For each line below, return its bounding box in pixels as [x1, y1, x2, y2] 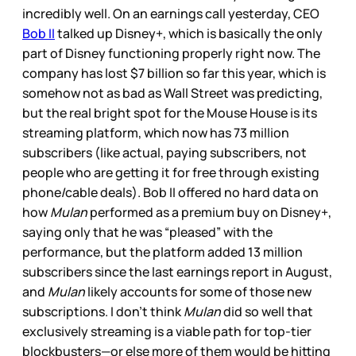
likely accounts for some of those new [85, 283, 311, 301]
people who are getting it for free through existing [22, 164, 319, 182]
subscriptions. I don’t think [22, 303, 184, 321]
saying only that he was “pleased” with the [22, 223, 273, 242]
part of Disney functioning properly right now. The [22, 44, 320, 63]
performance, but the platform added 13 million [22, 243, 303, 261]
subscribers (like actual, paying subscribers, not [22, 144, 307, 162]
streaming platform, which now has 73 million [22, 124, 289, 142]
